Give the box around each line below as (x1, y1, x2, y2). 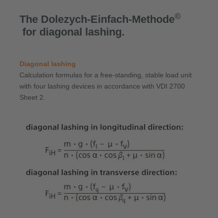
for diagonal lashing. (22, 25, 125, 38)
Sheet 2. (19, 93, 45, 101)
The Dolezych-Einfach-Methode (19, 13, 175, 25)
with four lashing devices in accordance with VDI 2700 (19, 82, 185, 90)
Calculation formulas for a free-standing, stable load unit (19, 71, 192, 79)
